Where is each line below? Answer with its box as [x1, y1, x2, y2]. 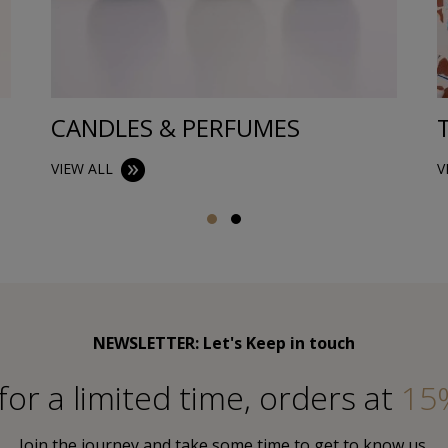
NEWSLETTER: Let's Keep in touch [93, 332, 355, 355]
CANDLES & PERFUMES [51, 111, 301, 145]
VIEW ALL [51, 159, 114, 179]
